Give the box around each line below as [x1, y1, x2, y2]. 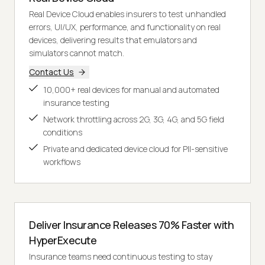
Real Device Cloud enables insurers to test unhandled [29, 8, 226, 20]
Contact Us [29, 66, 74, 77]
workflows [43, 156, 80, 167]
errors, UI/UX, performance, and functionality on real [29, 21, 221, 33]
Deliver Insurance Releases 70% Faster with [29, 217, 234, 232]
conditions [43, 126, 82, 138]
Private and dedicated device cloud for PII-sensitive [43, 143, 228, 154]
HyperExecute [29, 232, 96, 247]
